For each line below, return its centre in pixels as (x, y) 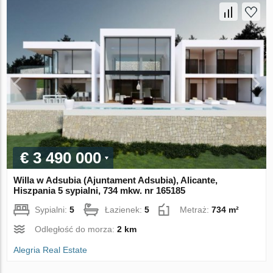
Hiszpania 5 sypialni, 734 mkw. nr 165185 (100, 191)
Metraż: (196, 210)
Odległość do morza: (76, 229)
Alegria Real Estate (51, 250)
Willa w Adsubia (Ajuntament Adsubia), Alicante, (116, 180)
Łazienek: (125, 210)
